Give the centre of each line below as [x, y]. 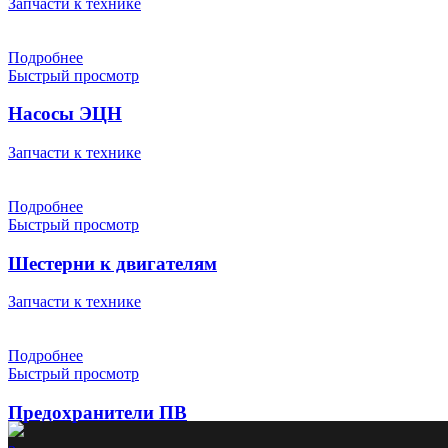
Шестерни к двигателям [112, 263]
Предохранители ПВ [97, 413]
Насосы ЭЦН [65, 114]
